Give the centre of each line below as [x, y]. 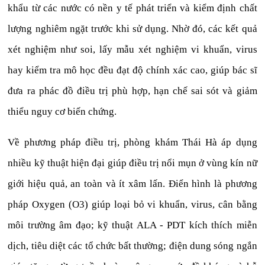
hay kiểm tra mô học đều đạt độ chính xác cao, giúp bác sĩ [132, 70]
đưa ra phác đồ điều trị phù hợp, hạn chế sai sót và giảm [132, 91]
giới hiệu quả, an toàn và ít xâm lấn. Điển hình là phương [132, 183]
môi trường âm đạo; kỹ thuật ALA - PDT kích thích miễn [132, 225]
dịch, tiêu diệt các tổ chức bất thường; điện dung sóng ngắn [132, 245]
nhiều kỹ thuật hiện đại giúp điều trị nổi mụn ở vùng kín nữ [132, 163]
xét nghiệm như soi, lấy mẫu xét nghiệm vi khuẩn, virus [132, 49]
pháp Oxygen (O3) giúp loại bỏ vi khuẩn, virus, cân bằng [132, 204]
